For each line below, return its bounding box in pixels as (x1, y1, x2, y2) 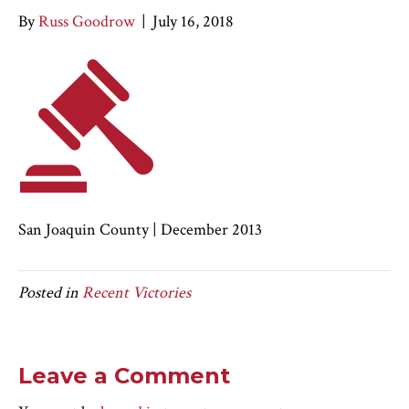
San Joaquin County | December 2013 (18, 219, 262, 240)
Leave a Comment (18, 362, 230, 389)
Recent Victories (82, 282, 191, 303)
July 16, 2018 (152, 11, 234, 32)
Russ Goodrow (38, 11, 135, 32)
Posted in (18, 282, 82, 303)
